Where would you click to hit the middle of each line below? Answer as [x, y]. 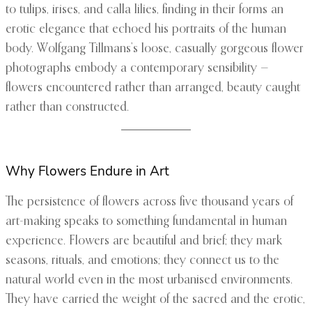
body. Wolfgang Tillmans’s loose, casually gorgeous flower [155, 49]
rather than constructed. [67, 108]
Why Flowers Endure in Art [87, 172]
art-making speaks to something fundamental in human [146, 222]
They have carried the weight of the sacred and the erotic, [155, 300]
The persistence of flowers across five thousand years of [149, 202]
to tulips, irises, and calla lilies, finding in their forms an [145, 10]
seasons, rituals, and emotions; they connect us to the [142, 261]
